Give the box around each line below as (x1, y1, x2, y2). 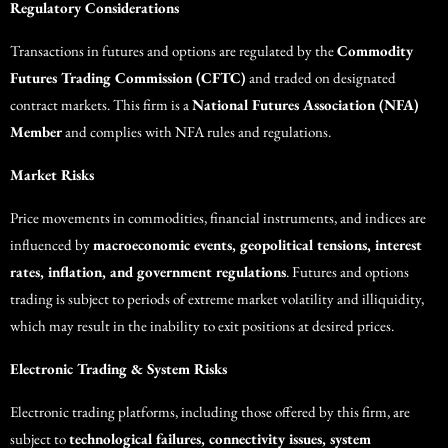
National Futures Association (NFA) (192, 95, 419, 115)
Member (10, 122, 62, 142)
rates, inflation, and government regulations (10, 262, 286, 282)
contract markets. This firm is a (10, 95, 192, 115)
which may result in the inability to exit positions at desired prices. (10, 316, 394, 336)
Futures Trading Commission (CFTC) (10, 68, 246, 88)
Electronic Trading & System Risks (10, 359, 227, 379)
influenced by (10, 235, 93, 255)
